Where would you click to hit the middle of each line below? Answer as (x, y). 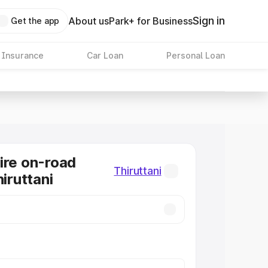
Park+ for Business (151, 21)
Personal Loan (195, 55)
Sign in (209, 21)
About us (89, 21)
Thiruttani (138, 171)
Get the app (35, 21)
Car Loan (105, 55)
